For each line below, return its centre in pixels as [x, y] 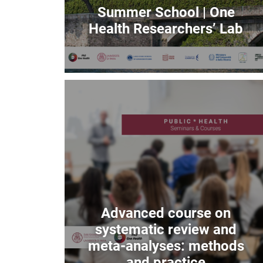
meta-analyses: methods [166, 246]
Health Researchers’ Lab [166, 28]
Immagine [86, 87]
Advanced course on [166, 213]
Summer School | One [166, 12]
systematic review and [166, 229]
